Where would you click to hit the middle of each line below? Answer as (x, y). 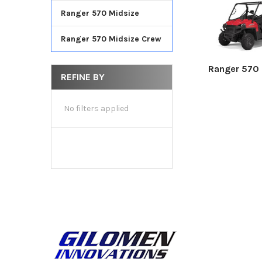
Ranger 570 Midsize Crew (111, 39)
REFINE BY (82, 77)
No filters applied (96, 108)
